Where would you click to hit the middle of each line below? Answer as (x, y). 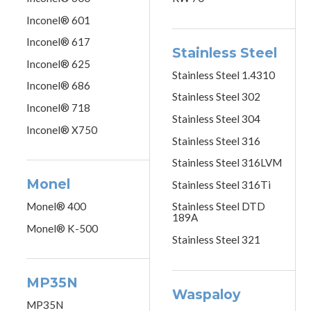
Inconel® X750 (62, 129)
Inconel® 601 (59, 20)
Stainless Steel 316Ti (221, 184)
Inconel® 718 (59, 108)
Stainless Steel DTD (219, 207)
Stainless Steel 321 (216, 240)
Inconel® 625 (59, 64)
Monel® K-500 (62, 228)
